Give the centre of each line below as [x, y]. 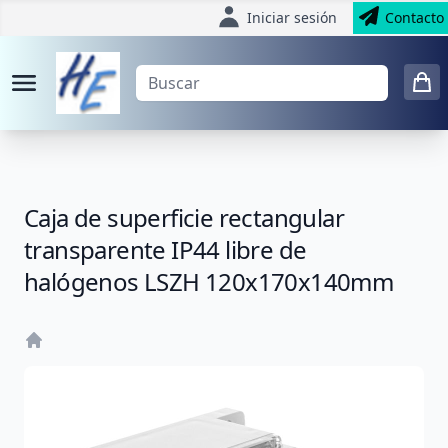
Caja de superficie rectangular [184, 217]
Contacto [414, 17]
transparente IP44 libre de [165, 249]
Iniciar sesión [292, 17]
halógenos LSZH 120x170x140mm [209, 281]
